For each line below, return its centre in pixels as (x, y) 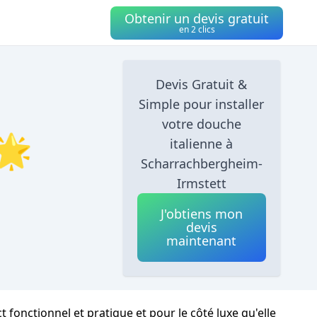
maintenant (202, 241)
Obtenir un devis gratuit (197, 18)
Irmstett (201, 183)
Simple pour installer (202, 104)
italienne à (202, 144)
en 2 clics (197, 29)
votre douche (201, 124)
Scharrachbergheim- (201, 163)
